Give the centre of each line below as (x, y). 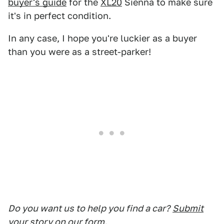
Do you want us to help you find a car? (89, 208)
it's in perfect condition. (59, 15)
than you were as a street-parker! (79, 51)
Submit (188, 208)
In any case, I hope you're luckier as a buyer (102, 38)
